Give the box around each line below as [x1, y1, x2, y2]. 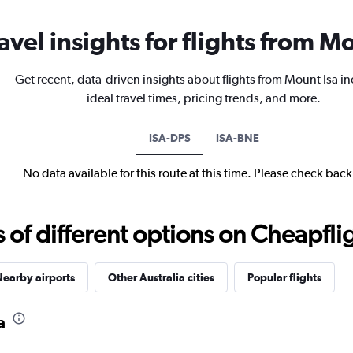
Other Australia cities [107, 271, 214, 284]
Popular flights [247, 271, 321, 284]
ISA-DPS [148, 132, 191, 144]
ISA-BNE [215, 132, 259, 144]
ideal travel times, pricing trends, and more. [87, 91, 321, 106]
